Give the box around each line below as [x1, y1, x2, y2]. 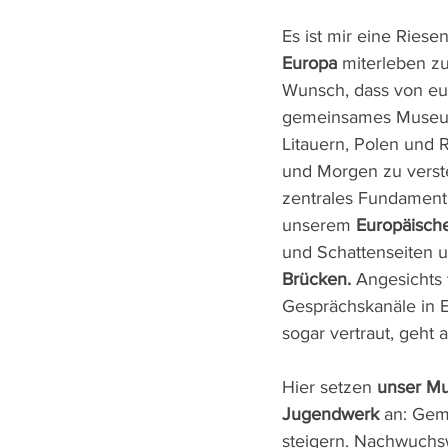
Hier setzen [282, 377, 377, 397]
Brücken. [282, 269, 351, 289]
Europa [282, 53, 337, 73]
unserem [282, 215, 356, 235]
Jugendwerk [282, 404, 379, 424]
